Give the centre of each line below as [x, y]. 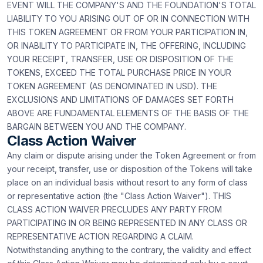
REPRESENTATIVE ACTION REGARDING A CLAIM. [100, 236]
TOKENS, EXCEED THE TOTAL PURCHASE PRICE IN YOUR [119, 73]
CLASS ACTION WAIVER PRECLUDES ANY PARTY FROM [114, 209]
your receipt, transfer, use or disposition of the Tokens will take [130, 169]
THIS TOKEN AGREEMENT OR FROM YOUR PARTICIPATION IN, [127, 32]
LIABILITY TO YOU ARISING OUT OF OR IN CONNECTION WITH [128, 18]
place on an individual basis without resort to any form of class [127, 182]
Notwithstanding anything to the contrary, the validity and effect [129, 250]
